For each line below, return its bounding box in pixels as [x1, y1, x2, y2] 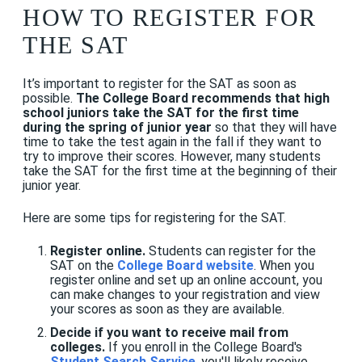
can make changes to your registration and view [49, 286, 320, 302]
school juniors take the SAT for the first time [23, 104, 299, 120]
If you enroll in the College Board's [104, 339, 302, 355]
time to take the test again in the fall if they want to [23, 133, 322, 149]
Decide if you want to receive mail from [49, 324, 288, 340]
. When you [253, 257, 314, 273]
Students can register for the [145, 242, 316, 259]
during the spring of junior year [23, 119, 212, 135]
